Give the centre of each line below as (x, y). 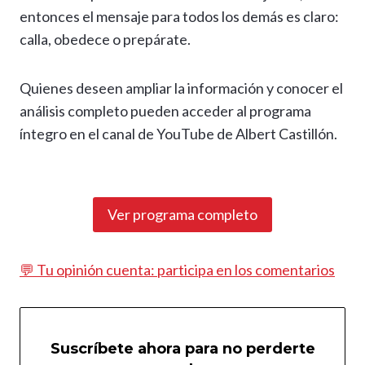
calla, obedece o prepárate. (105, 40)
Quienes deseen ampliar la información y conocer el (181, 88)
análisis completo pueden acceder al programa (165, 111)
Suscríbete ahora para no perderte (182, 349)
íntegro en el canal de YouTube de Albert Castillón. (178, 134)
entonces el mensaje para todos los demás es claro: (179, 17)
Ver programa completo (182, 215)
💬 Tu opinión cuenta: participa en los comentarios (177, 269)
